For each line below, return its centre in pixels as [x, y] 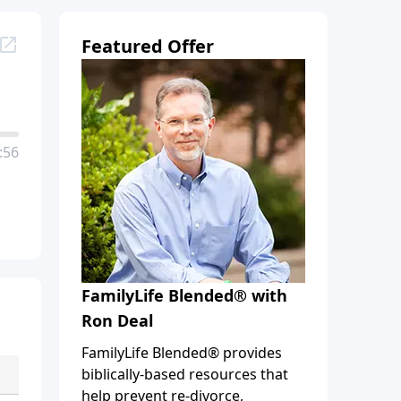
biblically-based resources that [185, 374]
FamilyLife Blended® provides [183, 352]
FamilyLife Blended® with [184, 295]
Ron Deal [117, 320]
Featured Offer [148, 46]
